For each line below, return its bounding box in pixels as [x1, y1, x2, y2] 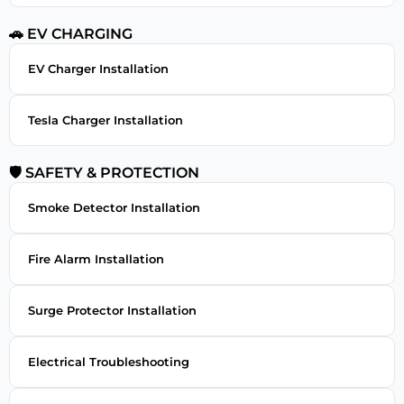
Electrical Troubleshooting [28, 353, 189, 369]
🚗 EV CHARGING [9, 24, 133, 42]
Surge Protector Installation [28, 302, 197, 317]
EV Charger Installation [28, 60, 169, 76]
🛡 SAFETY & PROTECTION [9, 163, 199, 181]
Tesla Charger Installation [28, 112, 183, 127]
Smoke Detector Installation [28, 199, 200, 215]
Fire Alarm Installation [28, 251, 164, 266]
